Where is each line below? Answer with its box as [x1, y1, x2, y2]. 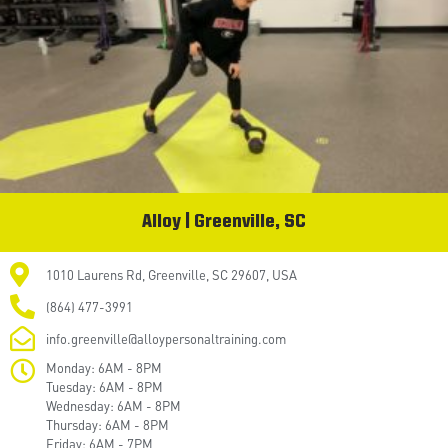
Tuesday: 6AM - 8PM [46, 378, 164, 396]
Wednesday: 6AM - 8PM [46, 397, 182, 415]
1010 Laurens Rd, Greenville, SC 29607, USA [46, 266, 298, 284]
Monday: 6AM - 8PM [46, 359, 163, 377]
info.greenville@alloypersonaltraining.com [46, 330, 287, 348]
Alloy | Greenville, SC [142, 213, 306, 233]
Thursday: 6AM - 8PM [46, 416, 170, 434]
